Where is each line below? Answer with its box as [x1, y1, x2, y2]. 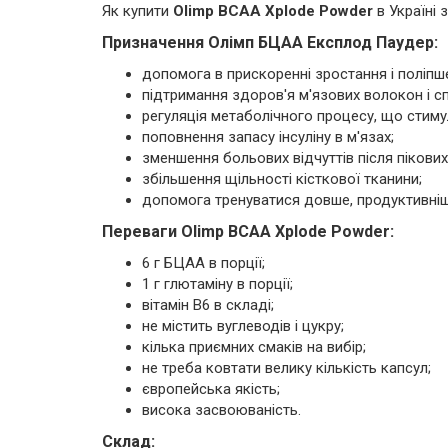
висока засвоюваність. [142, 401, 301, 419]
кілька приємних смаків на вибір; [142, 338, 366, 356]
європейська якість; [142, 380, 280, 398]
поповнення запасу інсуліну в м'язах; [142, 128, 394, 146]
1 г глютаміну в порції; [142, 275, 293, 293]
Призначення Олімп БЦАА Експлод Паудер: [102, 33, 438, 52]
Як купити [102, 2, 173, 20]
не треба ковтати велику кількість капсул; [142, 359, 431, 377]
